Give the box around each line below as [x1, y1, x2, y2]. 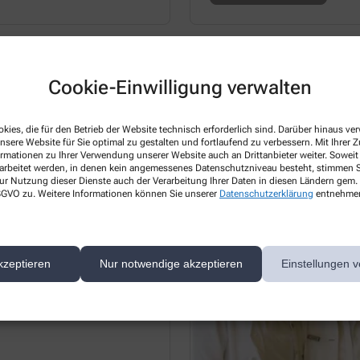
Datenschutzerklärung [219, 187, 313, 199]
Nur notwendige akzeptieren [100, 257, 243, 270]
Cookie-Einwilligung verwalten [48, 76, 312, 99]
